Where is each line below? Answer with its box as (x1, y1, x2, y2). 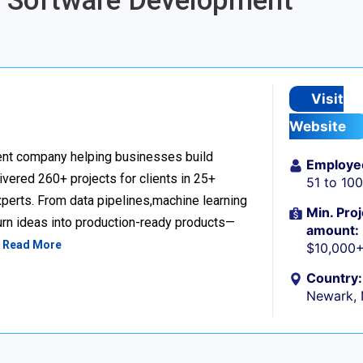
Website (289, 118, 347, 135)
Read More (2, 238, 62, 251)
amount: (306, 222, 360, 238)
